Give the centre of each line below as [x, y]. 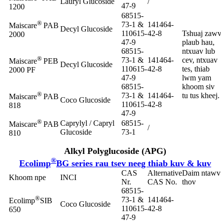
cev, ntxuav [200, 60]
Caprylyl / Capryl [87, 123]
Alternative [165, 173]
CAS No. [162, 182]
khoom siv [198, 86]
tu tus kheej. [201, 95]
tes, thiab [196, 69]
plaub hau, [198, 42]
